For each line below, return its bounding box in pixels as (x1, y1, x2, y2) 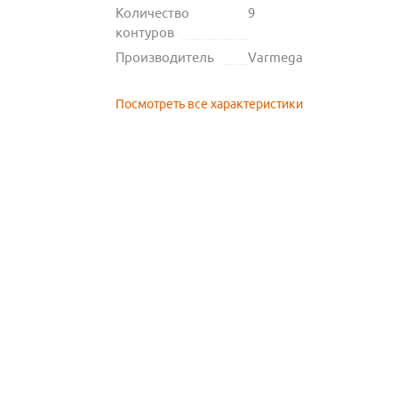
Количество (115, 5, 189, 21)
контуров (115, 25, 174, 41)
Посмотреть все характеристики (115, 97, 303, 112)
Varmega (247, 50, 303, 66)
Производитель (115, 50, 214, 66)
